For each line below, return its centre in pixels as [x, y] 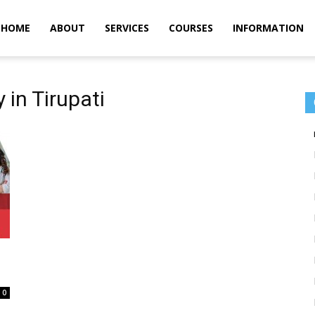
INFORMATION [268, 28]
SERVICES [127, 28]
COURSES [191, 28]
